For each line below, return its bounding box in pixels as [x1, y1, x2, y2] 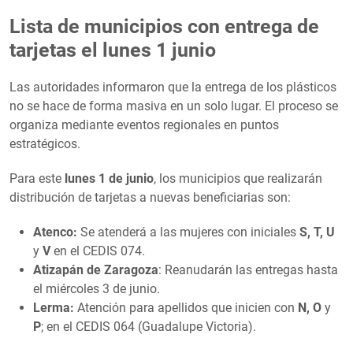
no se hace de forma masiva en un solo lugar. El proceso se [9, 98, 338, 113]
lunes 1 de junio [65, 170, 154, 186]
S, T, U [299, 224, 335, 240]
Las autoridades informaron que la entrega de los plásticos [9, 79, 336, 95]
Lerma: [33, 299, 74, 315]
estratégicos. [9, 136, 80, 151]
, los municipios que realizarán [154, 170, 322, 186]
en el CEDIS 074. [50, 243, 145, 258]
